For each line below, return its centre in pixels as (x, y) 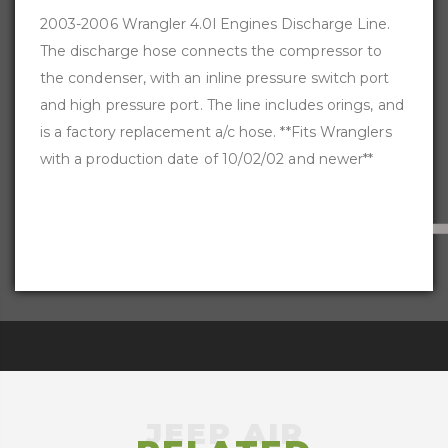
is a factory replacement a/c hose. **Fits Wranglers (216, 132)
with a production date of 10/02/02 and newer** (207, 159)
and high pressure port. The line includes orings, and (222, 105)
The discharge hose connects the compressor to (211, 51)
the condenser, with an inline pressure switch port (215, 78)
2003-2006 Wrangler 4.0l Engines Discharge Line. (215, 24)
